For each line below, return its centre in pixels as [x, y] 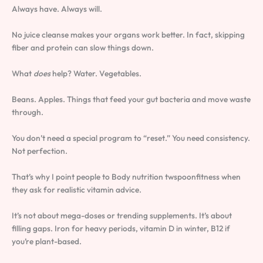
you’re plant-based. [47, 241]
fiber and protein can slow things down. [83, 48]
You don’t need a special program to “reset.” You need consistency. [131, 138]
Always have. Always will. [57, 9]
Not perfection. [40, 151]
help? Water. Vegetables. [96, 74]
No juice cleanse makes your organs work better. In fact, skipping [128, 35]
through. [28, 112]
